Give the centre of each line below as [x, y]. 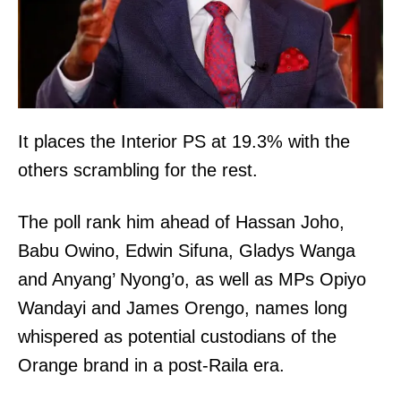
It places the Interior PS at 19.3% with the [184, 142]
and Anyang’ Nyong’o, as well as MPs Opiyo [192, 280]
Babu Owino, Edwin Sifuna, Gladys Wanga [187, 251]
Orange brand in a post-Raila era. [151, 366]
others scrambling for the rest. [138, 171]
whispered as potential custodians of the [177, 337]
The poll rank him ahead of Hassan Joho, [181, 222]
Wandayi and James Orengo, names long [183, 308]
